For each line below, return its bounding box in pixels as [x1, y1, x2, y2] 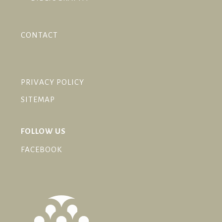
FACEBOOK [20, 145, 62, 154]
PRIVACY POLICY [20, 78, 84, 86]
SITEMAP [20, 95, 55, 104]
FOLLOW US [20, 127, 66, 135]
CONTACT [20, 31, 58, 39]
